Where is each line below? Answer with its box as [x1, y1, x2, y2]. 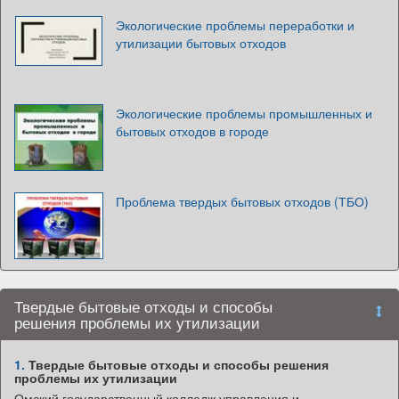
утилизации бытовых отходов [116, 34, 286, 53]
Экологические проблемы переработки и [116, 16, 354, 35]
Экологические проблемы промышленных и [116, 104, 372, 123]
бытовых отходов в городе [116, 122, 269, 141]
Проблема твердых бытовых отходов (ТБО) [116, 192, 369, 211]
